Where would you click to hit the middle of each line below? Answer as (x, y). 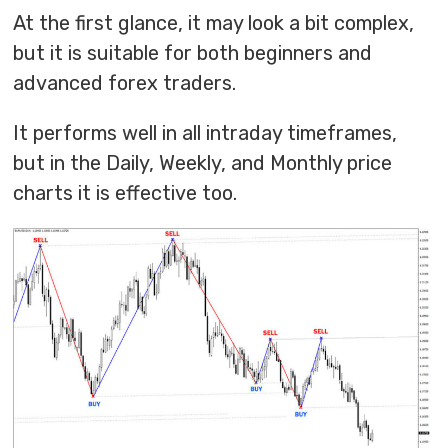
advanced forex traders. (125, 83)
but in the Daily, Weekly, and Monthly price (203, 163)
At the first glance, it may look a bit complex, (214, 23)
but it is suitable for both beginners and (193, 53)
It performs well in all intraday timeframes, (205, 133)
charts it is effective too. (125, 193)
